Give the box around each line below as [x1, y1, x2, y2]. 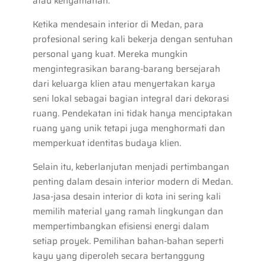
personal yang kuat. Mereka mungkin [32, 46, 188, 61]
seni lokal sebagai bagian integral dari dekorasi [32, 91, 229, 106]
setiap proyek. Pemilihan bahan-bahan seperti [32, 233, 224, 248]
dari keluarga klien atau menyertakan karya [32, 76, 216, 91]
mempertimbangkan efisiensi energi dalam [32, 218, 209, 233]
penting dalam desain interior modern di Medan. [32, 174, 233, 189]
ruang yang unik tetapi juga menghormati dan [32, 121, 225, 135]
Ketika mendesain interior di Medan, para [32, 17, 204, 31]
